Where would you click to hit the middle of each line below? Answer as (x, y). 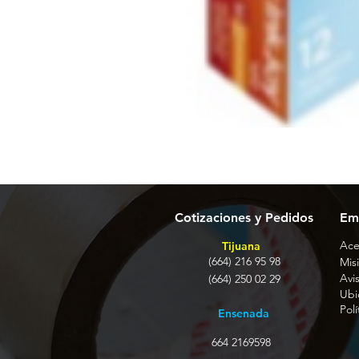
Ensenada (244, 313)
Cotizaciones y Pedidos (244, 218)
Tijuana (241, 246)
